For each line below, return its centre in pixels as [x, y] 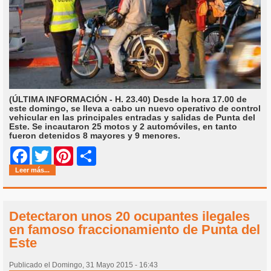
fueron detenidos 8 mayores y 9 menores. [95, 136]
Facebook [49, 156]
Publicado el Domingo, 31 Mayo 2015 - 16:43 [83, 265]
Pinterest [90, 156]
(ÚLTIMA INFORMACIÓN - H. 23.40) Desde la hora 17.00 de [128, 100]
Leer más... [32, 170]
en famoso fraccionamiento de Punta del [135, 230]
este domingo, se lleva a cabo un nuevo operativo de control [135, 109]
